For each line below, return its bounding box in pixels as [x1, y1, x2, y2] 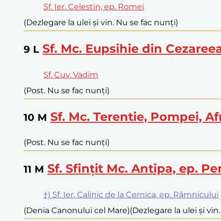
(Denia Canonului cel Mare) [24, 206, 130, 216]
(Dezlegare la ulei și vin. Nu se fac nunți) [24, 17, 178, 27]
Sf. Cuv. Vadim [43, 70, 98, 79]
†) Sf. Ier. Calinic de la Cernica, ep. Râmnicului [43, 190, 219, 200]
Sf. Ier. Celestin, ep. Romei [43, 1, 144, 11]
